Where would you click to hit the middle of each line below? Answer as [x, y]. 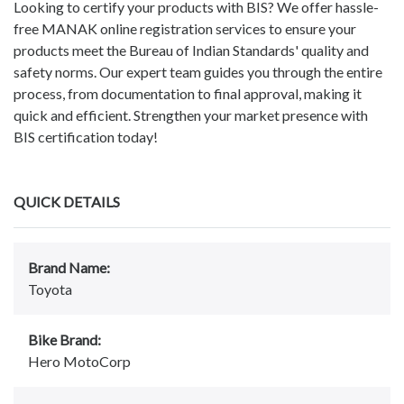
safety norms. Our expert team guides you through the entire [198, 72]
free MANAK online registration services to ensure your [185, 29]
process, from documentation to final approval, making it [188, 94]
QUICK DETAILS [67, 202]
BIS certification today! [86, 137]
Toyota [50, 289]
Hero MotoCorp [79, 362]
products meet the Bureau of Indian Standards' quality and [191, 50]
